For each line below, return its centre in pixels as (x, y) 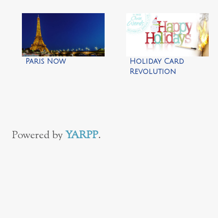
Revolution (153, 72)
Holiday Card (156, 62)
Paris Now (45, 62)
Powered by (39, 136)
